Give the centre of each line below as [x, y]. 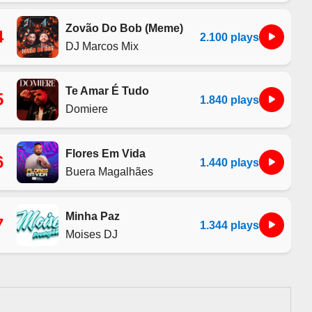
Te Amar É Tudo [107, 90]
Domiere [86, 108]
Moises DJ [91, 234]
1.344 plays [229, 225]
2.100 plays [229, 37]
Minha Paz [92, 216]
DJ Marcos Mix [102, 46]
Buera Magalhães [109, 171]
